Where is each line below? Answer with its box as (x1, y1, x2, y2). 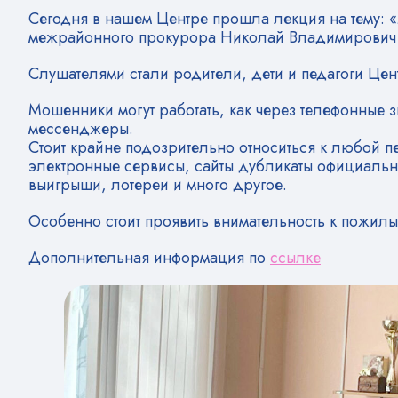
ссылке (270, 246, 321, 269)
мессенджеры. (28, 117, 133, 140)
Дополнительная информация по (28, 246, 270, 269)
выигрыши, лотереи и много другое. (28, 173, 287, 196)
